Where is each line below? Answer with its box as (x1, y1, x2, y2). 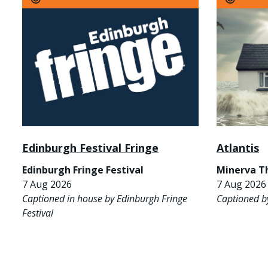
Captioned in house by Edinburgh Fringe (22, 191, 187, 205)
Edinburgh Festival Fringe (22, 140, 159, 155)
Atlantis (217, 140, 259, 155)
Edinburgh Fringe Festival (22, 163, 144, 176)
